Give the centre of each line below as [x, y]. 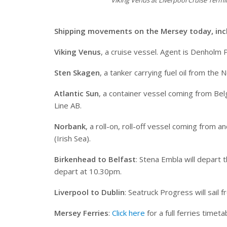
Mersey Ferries [81, 213]
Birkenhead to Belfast [95, 159]
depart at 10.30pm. [88, 171]
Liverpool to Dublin [89, 192]
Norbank [70, 126]
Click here [128, 213]
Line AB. [68, 105]
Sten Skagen [77, 72]
